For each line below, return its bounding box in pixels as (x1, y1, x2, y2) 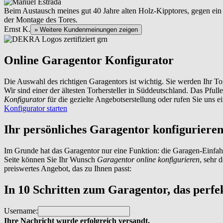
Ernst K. (4, 25, 30, 33)
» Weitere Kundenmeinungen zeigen (34, 26, 138, 33)
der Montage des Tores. (4, 15, 78, 24)
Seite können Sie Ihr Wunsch (4, 155, 97, 164)
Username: (4, 207, 38, 216)
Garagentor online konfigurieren (97, 155, 200, 164)
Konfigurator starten (4, 104, 67, 112)
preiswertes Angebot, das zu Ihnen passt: (4, 164, 131, 173)
